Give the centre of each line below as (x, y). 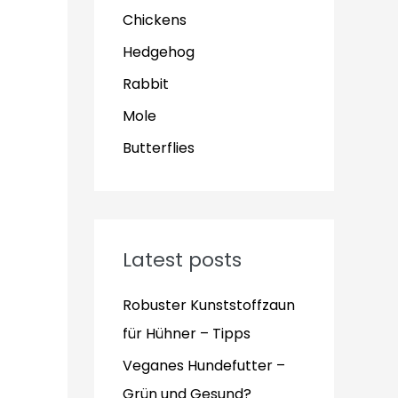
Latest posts (182, 260)
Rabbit (146, 84)
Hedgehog (159, 52)
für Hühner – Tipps (187, 334)
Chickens (155, 20)
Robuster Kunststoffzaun (209, 305)
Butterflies (159, 148)
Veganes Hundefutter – (204, 366)
